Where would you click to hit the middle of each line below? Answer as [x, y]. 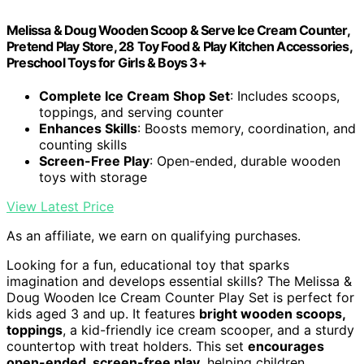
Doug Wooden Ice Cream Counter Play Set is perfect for [180, 297]
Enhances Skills [88, 128]
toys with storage [93, 177]
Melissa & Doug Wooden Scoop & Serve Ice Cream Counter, [178, 30]
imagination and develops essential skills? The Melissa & [179, 281]
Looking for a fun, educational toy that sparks [148, 264]
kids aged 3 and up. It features [103, 313]
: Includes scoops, [285, 95]
